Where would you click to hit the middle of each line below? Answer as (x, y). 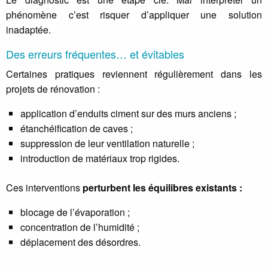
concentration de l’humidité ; (80, 227)
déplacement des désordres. (80, 242)
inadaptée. (28, 29)
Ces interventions (44, 187)
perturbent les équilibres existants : (162, 187)
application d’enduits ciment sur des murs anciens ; (128, 113)
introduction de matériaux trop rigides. (100, 158)
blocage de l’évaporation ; (75, 212)
